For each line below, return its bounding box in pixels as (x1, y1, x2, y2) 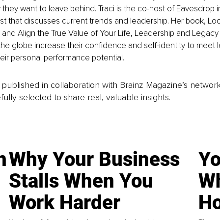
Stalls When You (9, 169, 154, 192)
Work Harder (9, 191, 121, 214)
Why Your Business (9, 147, 180, 171)
